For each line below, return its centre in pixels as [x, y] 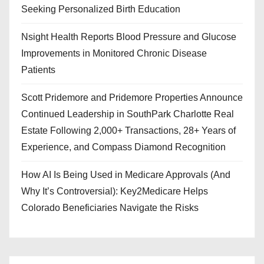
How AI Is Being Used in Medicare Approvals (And [126, 175]
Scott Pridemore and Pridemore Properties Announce [132, 98]
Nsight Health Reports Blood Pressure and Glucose [129, 37]
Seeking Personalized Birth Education [101, 9]
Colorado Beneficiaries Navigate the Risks [110, 208]
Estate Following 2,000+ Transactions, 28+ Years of [128, 131]
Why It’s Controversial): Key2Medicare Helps [115, 192]
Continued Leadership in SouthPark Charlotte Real [128, 114]
